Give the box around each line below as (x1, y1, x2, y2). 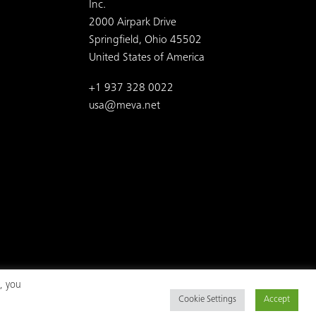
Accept (264, 296, 290, 305)
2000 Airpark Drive (89, 17, 176, 30)
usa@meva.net (89, 100, 160, 113)
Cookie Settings (178, 296, 236, 305)
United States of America (89, 52, 205, 65)
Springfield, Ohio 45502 (89, 35, 202, 47)
